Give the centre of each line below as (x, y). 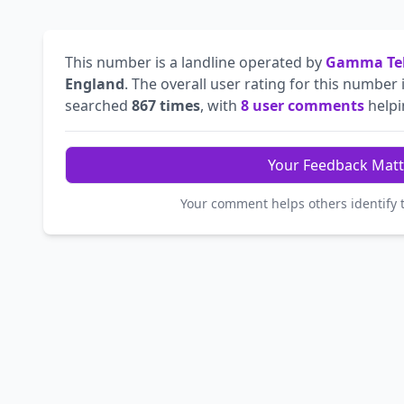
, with (220, 106)
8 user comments (303, 106)
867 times (166, 106)
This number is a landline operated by (195, 63)
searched (98, 106)
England (95, 84)
